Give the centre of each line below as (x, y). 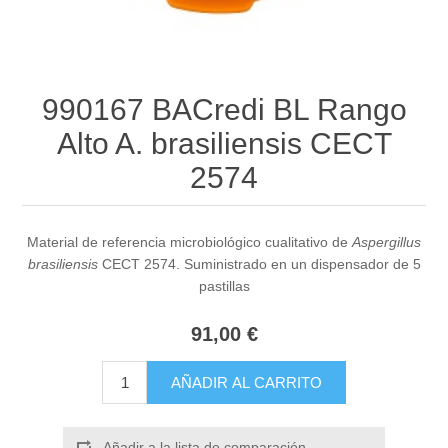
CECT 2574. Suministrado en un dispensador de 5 (259, 264)
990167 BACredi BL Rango (224, 110)
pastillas (224, 286)
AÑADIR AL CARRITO (246, 383)
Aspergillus (386, 242)
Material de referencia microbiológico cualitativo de (189, 242)
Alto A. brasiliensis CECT (224, 144)
